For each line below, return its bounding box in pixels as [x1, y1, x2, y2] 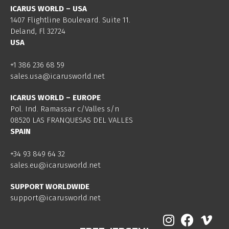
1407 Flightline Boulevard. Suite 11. [10, 15, 130, 25]
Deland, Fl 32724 [10, 26, 65, 36]
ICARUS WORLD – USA [10, 4, 87, 13]
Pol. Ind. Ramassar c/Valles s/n [10, 104, 119, 113]
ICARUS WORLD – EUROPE [10, 93, 101, 102]
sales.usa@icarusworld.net [10, 72, 105, 81]
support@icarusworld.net [10, 193, 101, 202]
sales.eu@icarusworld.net [10, 161, 101, 170]
